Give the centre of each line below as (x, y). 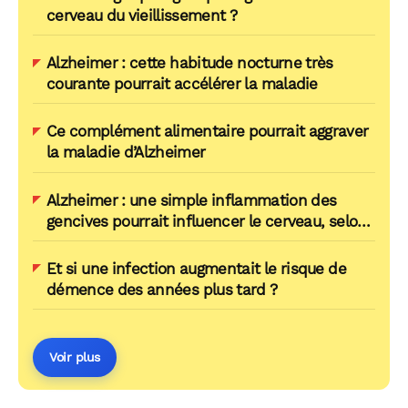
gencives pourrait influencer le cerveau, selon (207, 221)
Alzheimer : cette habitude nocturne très (190, 63)
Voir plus (75, 357)
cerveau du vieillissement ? (142, 15)
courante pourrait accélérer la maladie (182, 84)
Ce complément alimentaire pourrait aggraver (208, 132)
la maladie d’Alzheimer (126, 153)
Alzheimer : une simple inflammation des (192, 200)
